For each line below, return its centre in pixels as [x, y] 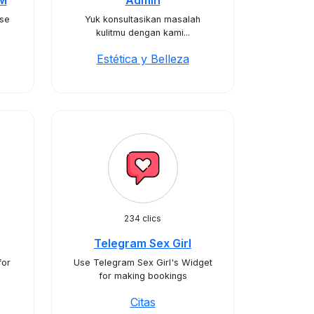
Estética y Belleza [143, 59]
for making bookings [143, 276]
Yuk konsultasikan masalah [143, 19]
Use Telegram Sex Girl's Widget [143, 262]
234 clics [143, 218]
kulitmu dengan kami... [143, 33]
